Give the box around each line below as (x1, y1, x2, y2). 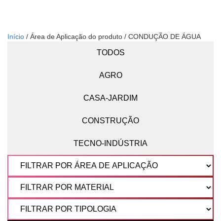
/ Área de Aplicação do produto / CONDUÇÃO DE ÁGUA (24, 33, 201, 41)
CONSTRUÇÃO (82, 116, 139, 125)
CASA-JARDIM (83, 94, 138, 103)
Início (7, 33, 24, 41)
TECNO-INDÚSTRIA (74, 139, 147, 148)
